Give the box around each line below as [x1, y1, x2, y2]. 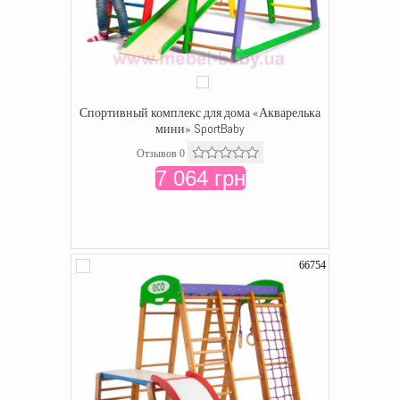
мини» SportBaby [155, 121, 245, 137]
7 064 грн [154, 166, 246, 190]
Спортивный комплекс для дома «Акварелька [79, 104, 321, 121]
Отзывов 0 [137, 147, 185, 160]
